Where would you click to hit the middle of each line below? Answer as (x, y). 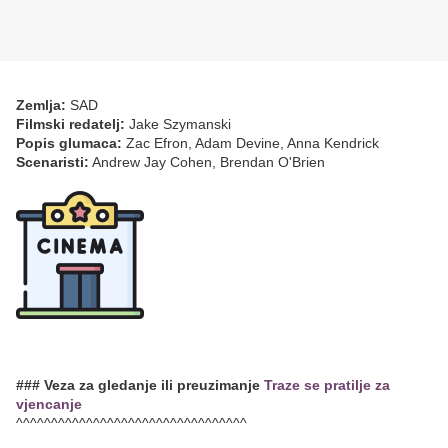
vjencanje (49, 404)
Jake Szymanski (178, 124)
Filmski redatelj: (70, 124)
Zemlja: (41, 105)
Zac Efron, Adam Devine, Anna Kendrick (250, 143)
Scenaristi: (52, 162)
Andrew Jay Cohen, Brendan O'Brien (207, 162)
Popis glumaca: (69, 143)
